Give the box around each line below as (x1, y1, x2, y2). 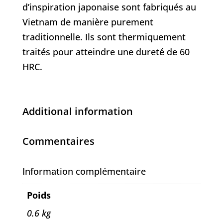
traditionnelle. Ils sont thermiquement (22, 31, 186, 43)
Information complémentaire (22, 165, 146, 178)
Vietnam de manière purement (22, 16, 153, 28)
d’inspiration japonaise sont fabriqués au (22, 1, 196, 13)
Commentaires (22, 134, 95, 148)
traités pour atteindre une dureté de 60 (22, 46, 190, 58)
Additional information (22, 105, 133, 118)
